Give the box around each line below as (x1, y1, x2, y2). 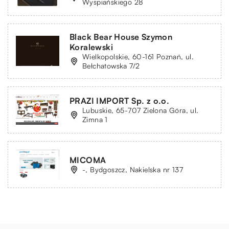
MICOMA (70, 154, 106, 165)
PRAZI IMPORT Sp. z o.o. (70, 95, 170, 106)
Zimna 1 (82, 114, 108, 124)
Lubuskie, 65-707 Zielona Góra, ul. (82, 105, 199, 114)
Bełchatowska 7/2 (82, 61, 140, 70)
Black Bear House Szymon (70, 31, 173, 42)
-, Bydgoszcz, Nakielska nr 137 (82, 165, 183, 174)
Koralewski (70, 41, 113, 52)
